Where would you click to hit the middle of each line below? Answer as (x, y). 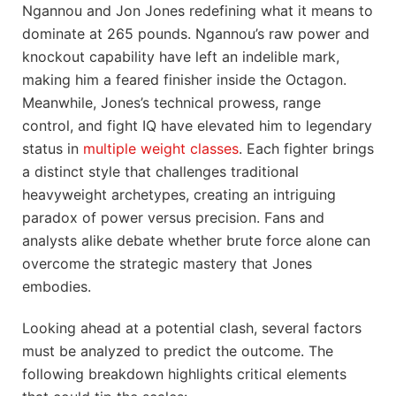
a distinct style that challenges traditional (160, 172)
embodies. (57, 287)
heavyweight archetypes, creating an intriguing (179, 195)
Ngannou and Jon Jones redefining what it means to (198, 11)
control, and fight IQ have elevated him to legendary (197, 126)
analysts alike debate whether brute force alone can (196, 241)
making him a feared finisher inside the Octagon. (184, 80)
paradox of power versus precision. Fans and (173, 218)
